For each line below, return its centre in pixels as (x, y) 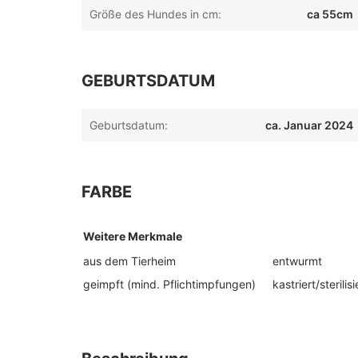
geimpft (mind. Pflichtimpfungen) (169, 284)
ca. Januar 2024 (310, 125)
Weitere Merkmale (133, 236)
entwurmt (297, 261)
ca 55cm (330, 14)
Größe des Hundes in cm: (155, 14)
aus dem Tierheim (129, 261)
